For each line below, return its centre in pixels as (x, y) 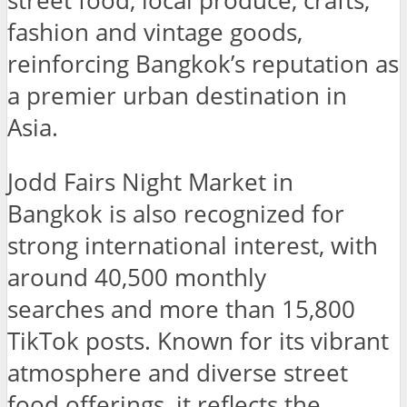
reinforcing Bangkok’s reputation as (203, 64)
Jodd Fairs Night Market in (150, 183)
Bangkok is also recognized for (176, 214)
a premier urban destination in (177, 95)
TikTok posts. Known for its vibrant (198, 342)
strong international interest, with (193, 246)
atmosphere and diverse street (178, 373)
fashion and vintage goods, (155, 32)
